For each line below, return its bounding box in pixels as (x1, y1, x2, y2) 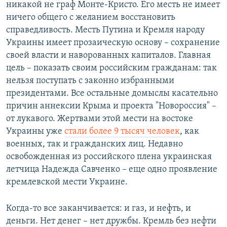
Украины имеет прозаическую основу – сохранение (6, 38, 220, 48)
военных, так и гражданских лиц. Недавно (6, 139, 183, 149)
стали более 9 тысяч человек (64, 127, 180, 137)
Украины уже (6, 127, 64, 137)
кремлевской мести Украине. (6, 177, 128, 187)
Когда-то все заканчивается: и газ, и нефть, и (6, 204, 191, 214)
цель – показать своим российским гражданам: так (6, 63, 217, 73)
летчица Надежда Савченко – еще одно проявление (6, 165, 217, 175)
